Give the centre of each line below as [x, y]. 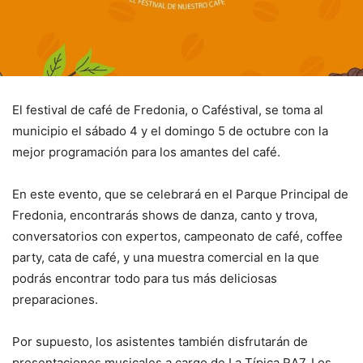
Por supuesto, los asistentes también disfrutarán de [160, 342]
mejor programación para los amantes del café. [146, 152]
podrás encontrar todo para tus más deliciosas [145, 278]
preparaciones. [55, 299]
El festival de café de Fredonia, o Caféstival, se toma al [168, 110]
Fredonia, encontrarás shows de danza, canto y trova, [165, 215]
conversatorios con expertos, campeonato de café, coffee [177, 236]
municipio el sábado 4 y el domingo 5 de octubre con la [170, 131]
